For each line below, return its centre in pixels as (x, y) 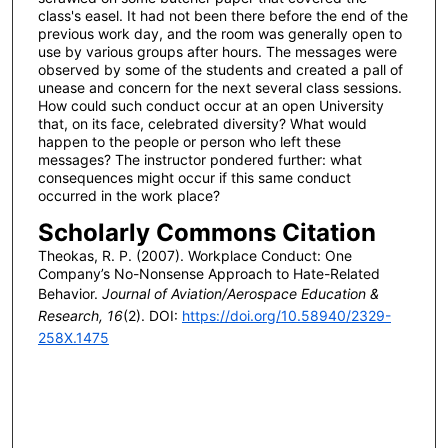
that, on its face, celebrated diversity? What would (202, 124)
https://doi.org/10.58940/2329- (286, 316)
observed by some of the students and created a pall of (220, 70)
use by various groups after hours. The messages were (217, 52)
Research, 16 (80, 316)
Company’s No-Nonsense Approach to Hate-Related (208, 274)
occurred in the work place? (128, 196)
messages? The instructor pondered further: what (199, 160)
